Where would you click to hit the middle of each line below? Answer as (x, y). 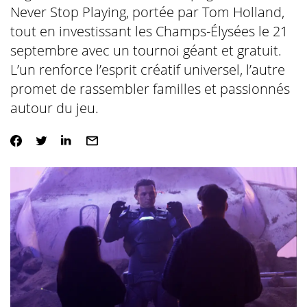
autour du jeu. (54, 108)
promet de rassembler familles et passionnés (150, 89)
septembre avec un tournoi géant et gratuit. (146, 50)
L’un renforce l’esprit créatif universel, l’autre (147, 70)
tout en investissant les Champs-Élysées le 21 (149, 31)
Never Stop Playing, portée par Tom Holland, (147, 12)
